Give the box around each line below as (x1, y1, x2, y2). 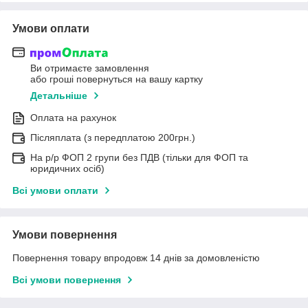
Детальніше (30, 90, 87, 102)
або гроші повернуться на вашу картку (30, 74, 203, 85)
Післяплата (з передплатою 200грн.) (30, 132, 195, 144)
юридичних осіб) (30, 163, 104, 175)
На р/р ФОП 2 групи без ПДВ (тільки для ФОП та (30, 152, 248, 164)
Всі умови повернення (12, 274, 121, 286)
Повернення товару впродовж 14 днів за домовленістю (12, 252, 260, 264)
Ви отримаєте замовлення (30, 63, 149, 74)
